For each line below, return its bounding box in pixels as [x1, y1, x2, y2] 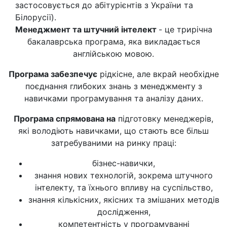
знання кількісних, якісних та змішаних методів [28, 195, 219, 205]
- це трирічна [158, 24, 212, 34]
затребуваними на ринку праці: [51, 138, 176, 148]
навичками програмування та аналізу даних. [24, 93, 203, 103]
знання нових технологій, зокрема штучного [34, 170, 213, 180]
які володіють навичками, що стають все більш [18, 126, 209, 136]
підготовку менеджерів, [116, 113, 213, 124]
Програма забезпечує [8, 69, 97, 79]
